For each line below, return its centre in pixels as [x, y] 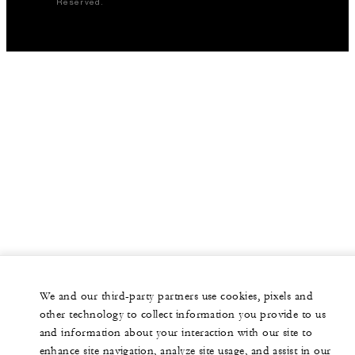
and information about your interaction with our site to [176, 333]
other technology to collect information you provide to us [183, 315]
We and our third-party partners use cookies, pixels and [176, 296]
